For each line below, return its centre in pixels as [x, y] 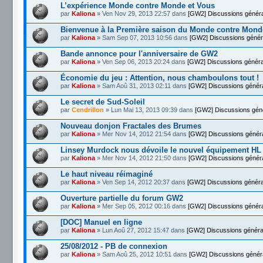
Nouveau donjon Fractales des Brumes [131, 126]
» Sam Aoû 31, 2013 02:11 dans [142, 85]
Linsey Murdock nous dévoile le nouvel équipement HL [161, 150]
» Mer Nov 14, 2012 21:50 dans [142, 158]
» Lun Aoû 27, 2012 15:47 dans [141, 230]
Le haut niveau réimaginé [107, 174]
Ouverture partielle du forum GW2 [122, 198]
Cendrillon [88, 109]
